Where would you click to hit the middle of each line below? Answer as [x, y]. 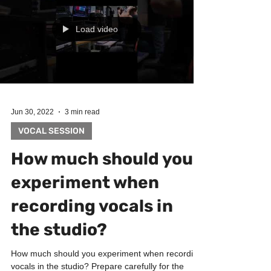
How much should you [102, 183]
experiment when [85, 207]
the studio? [59, 254]
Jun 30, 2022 [32, 136]
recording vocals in [92, 230]
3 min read [82, 136]
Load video [97, 53]
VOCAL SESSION [51, 155]
